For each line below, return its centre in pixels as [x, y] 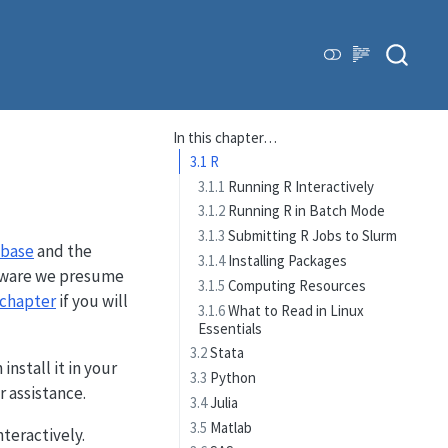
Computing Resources [296, 285]
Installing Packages [286, 260]
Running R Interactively [300, 186]
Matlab [230, 427]
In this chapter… [224, 138]
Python [232, 378]
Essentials [230, 328]
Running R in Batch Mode [305, 211]
